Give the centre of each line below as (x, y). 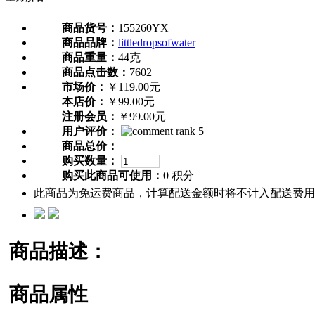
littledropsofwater (157, 43)
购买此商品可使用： (112, 176)
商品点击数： (96, 72)
